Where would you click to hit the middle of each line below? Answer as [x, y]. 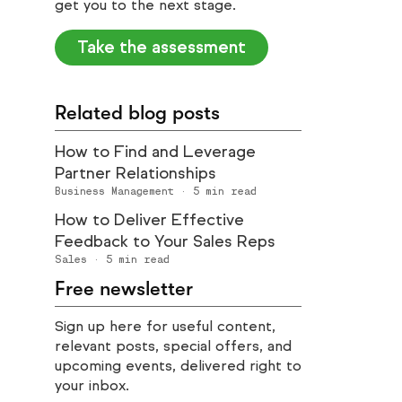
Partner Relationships [135, 173]
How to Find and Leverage [155, 152]
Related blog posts [137, 113]
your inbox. [92, 385]
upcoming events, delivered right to [178, 366]
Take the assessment [162, 47]
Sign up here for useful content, [165, 326]
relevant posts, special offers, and [173, 346]
